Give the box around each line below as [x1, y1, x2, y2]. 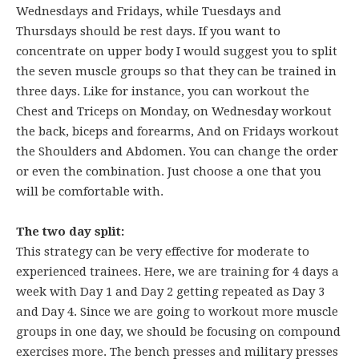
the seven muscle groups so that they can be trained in [16, 64, 337, 79]
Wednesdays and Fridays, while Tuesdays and [16, 4, 281, 18]
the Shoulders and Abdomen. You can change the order [16, 144, 338, 159]
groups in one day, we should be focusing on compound [16, 325, 341, 339]
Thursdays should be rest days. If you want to [16, 24, 280, 38]
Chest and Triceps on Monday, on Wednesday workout [16, 104, 332, 119]
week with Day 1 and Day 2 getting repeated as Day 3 [16, 284, 325, 299]
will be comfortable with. [16, 184, 163, 199]
